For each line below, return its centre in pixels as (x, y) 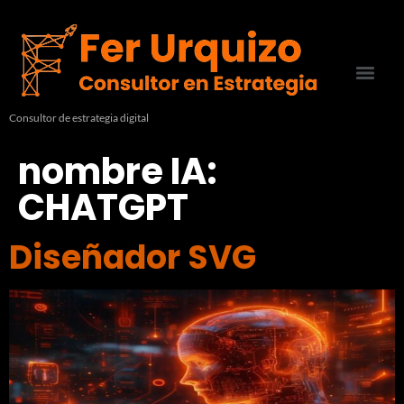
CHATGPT (103, 207)
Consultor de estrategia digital (79, 118)
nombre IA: (118, 171)
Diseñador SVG (133, 257)
